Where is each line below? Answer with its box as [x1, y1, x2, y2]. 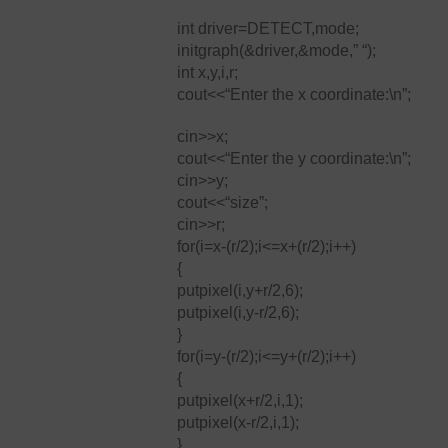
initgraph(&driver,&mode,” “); [177, 42, 376, 59]
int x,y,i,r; [177, 64, 238, 81]
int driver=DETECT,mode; [177, 20, 359, 37]
